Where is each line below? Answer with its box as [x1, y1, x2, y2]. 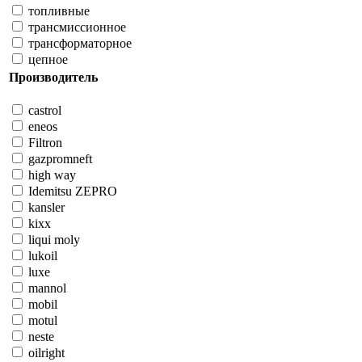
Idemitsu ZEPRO [25, 184, 117, 199]
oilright [25, 346, 65, 360]
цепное [25, 53, 68, 67]
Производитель [9, 70, 98, 85]
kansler [25, 200, 65, 215]
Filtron [25, 136, 62, 150]
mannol [25, 281, 66, 296]
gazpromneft [25, 152, 92, 166]
